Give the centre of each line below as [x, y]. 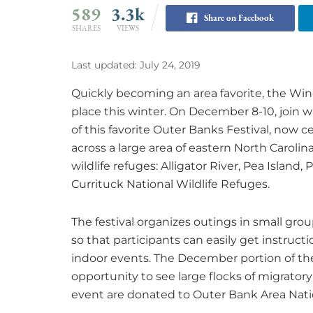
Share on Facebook [239, 18]
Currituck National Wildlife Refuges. [170, 184]
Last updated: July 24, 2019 [136, 65]
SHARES [86, 29]
